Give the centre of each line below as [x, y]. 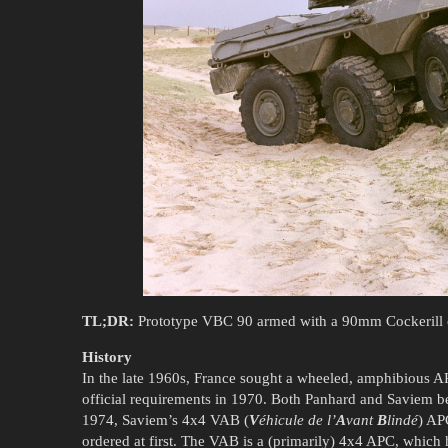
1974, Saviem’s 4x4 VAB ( [165, 419]
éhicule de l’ [297, 419]
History [107, 356]
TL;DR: [108, 320]
